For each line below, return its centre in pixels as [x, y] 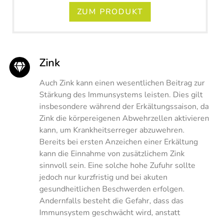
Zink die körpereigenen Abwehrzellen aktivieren [124, 118]
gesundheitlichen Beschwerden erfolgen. [112, 189]
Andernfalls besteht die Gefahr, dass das [111, 201]
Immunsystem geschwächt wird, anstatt [110, 212]
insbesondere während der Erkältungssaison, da [124, 106]
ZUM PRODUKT [110, 12]
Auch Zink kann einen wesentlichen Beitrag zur [122, 83]
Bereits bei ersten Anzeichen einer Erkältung [119, 142]
